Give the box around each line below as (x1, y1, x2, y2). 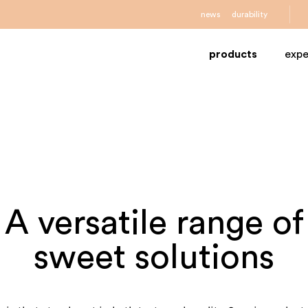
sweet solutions (34, 241, 274, 275)
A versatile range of (4, 206, 304, 241)
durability (232, 10, 267, 19)
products (209, 49, 257, 60)
